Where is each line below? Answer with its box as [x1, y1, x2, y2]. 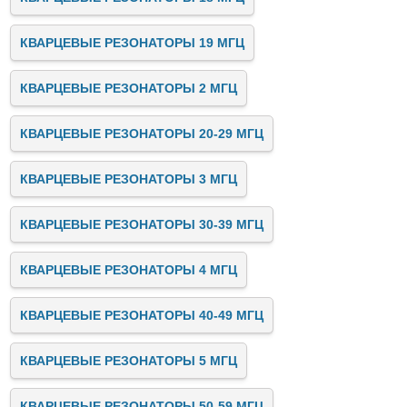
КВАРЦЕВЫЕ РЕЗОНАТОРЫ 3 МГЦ [20, 172, 237, 186]
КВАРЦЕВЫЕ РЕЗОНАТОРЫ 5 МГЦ [20, 353, 237, 368]
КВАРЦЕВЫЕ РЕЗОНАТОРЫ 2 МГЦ [20, 81, 237, 95]
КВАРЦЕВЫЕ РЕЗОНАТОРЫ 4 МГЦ [20, 263, 237, 277]
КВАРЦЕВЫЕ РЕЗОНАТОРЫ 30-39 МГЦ [20, 217, 263, 232]
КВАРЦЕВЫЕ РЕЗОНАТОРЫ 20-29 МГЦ [20, 126, 263, 141]
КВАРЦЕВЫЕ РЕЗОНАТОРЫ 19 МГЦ [20, 35, 244, 50]
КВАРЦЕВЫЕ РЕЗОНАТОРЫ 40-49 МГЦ [20, 308, 263, 323]
